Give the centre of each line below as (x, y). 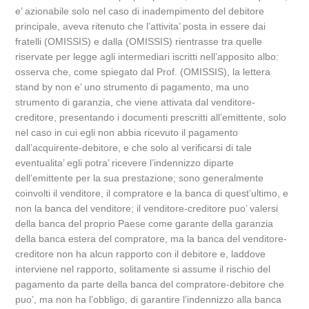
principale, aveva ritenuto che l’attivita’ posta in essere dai (141, 26)
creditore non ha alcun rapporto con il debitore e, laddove (141, 254)
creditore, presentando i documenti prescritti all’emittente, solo (151, 117)
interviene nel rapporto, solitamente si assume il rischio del (143, 269)
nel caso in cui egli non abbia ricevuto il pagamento (127, 132)
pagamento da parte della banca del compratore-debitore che (150, 284)
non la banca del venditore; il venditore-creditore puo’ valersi (147, 208)
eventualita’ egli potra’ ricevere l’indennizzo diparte (125, 163)
